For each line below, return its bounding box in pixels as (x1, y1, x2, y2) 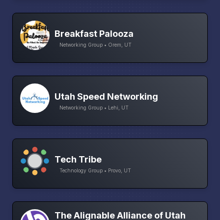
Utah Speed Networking (55, 91, 158, 102)
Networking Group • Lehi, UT (59, 104, 129, 110)
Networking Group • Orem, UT (59, 41, 132, 48)
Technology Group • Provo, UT (59, 167, 131, 173)
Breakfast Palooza (55, 28, 134, 39)
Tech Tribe (55, 154, 102, 165)
